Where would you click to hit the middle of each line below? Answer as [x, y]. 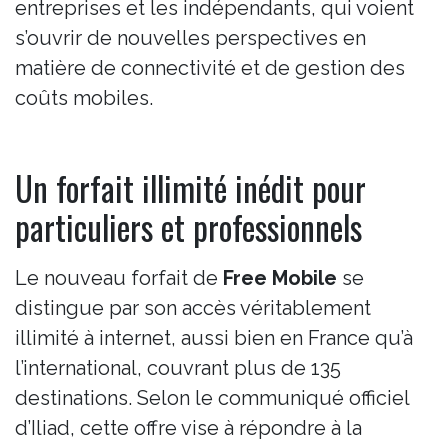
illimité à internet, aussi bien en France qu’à [214, 337]
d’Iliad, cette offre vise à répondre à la [188, 427]
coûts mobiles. [84, 97]
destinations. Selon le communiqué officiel [212, 397]
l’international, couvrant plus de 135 [178, 367]
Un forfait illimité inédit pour [190, 188]
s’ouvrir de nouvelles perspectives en [190, 37]
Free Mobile [280, 277]
